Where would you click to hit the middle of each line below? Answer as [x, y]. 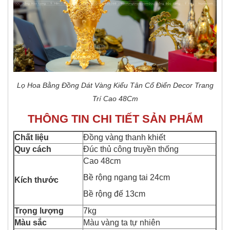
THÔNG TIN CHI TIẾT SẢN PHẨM [115, 119]
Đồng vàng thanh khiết [124, 137]
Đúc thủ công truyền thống [131, 149]
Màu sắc [31, 223]
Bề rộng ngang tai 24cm [127, 177]
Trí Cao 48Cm [115, 99]
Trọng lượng [39, 211]
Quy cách [33, 149]
